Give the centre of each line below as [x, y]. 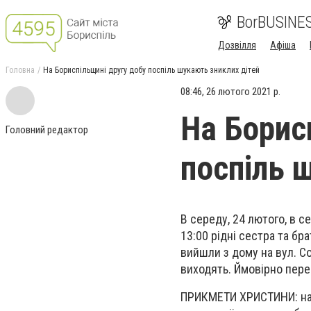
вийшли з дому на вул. [240, 252]
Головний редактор [47, 130]
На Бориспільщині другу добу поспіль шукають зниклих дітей [151, 70]
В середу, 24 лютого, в [239, 219]
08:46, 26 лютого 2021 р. [230, 92]
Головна [20, 70]
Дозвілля [237, 45]
